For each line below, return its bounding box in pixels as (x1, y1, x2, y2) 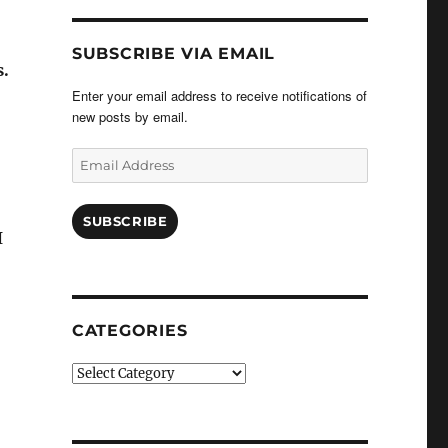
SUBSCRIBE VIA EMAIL (71, 44, 276, 63)
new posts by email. (71, 107, 188, 126)
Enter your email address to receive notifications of (71, 86, 367, 105)
